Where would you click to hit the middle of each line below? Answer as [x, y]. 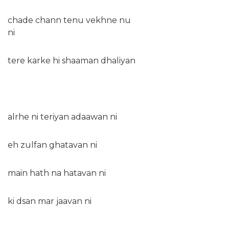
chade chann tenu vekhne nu [69, 20]
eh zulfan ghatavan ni [52, 145]
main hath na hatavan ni [57, 173]
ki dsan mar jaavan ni [50, 201]
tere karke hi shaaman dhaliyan [72, 60]
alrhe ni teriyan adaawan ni [62, 117]
